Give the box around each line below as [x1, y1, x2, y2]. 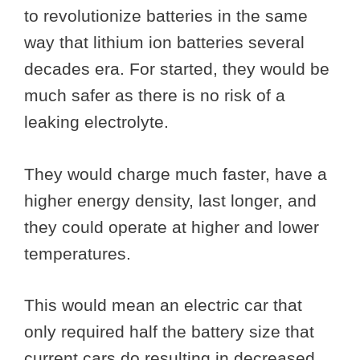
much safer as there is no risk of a [24, 86, 285, 105]
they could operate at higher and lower [24, 217, 319, 236]
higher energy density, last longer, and [24, 190, 317, 210]
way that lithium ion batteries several [24, 33, 305, 52]
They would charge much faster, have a [24, 164, 327, 183]
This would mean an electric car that [24, 296, 302, 315]
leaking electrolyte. [24, 112, 174, 132]
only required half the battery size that [24, 322, 314, 342]
